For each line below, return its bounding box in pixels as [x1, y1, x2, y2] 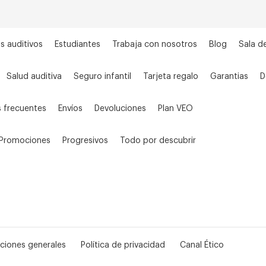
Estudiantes [55, 40, 100, 49]
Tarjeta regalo [143, 72, 198, 81]
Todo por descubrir [120, 137, 196, 145]
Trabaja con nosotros [112, 40, 197, 49]
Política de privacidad [81, 241, 165, 249]
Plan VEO [158, 104, 193, 113]
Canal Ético [180, 241, 224, 249]
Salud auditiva [7, 72, 62, 81]
